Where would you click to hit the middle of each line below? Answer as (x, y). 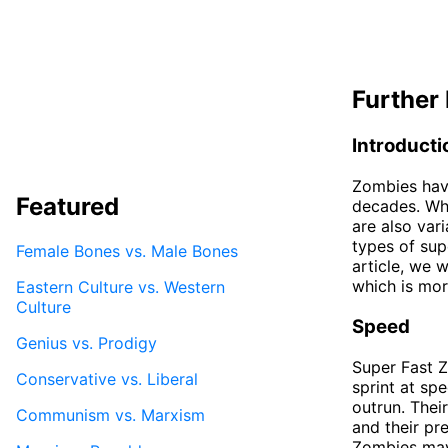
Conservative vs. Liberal (107, 378)
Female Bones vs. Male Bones (127, 250)
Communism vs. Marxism (110, 414)
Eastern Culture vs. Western (120, 286)
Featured (67, 206)
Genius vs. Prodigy (86, 342)
